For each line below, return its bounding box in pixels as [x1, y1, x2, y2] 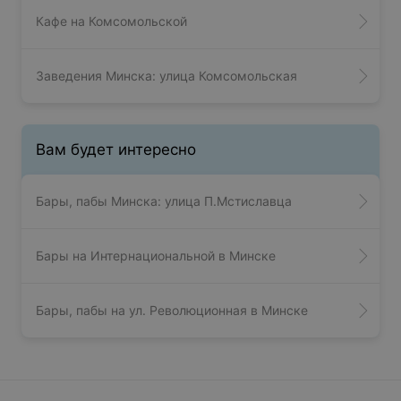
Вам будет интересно [36, 140, 196, 158]
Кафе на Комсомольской [36, 13, 187, 29]
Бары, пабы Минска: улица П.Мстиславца [36, 192, 292, 209]
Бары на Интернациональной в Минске [36, 247, 276, 263]
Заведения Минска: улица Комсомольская [36, 67, 297, 83]
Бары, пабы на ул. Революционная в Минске [36, 302, 308, 318]
